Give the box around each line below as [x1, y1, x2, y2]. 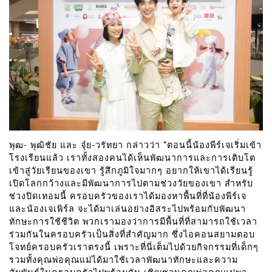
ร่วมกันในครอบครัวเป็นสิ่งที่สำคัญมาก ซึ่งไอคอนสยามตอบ [9, 229, 255, 240]
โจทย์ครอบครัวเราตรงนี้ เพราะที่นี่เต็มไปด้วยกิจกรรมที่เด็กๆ [9, 242, 259, 253]
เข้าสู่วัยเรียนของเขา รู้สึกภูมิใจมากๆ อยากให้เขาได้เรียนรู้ [9, 166, 253, 177]
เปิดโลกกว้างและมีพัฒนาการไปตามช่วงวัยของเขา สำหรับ [9, 178, 253, 189]
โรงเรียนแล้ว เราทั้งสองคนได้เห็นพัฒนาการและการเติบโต [9, 153, 256, 164]
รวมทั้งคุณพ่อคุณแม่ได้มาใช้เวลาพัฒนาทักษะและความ [9, 255, 238, 266]
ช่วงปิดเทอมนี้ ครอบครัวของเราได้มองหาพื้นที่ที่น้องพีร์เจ [9, 191, 246, 202]
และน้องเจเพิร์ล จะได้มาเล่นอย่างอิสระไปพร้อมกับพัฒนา [9, 204, 246, 215]
